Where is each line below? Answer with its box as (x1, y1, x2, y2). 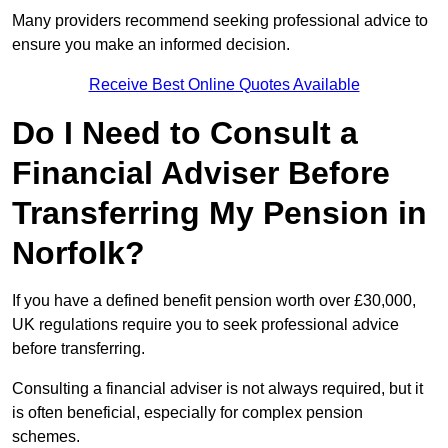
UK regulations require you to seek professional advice (12, 316, 399, 334)
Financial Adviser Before (12, 155, 390, 192)
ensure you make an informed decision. (12, 36, 294, 54)
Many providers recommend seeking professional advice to (12, 12, 428, 30)
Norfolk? (12, 235, 145, 272)
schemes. (12, 428, 84, 446)
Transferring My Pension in (12, 195, 427, 232)
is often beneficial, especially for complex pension (12, 404, 363, 422)
